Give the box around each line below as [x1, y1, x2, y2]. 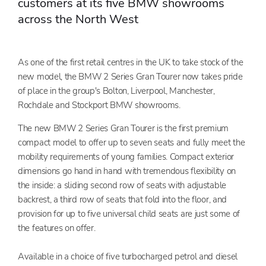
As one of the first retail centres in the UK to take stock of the [18, 56, 243, 68]
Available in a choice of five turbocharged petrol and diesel [18, 250, 238, 262]
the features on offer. [18, 221, 96, 234]
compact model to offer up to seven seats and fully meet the [18, 136, 245, 148]
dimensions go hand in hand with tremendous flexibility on [18, 164, 236, 177]
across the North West [18, 11, 138, 28]
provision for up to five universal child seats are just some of [18, 207, 240, 220]
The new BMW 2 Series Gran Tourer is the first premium [18, 122, 229, 134]
